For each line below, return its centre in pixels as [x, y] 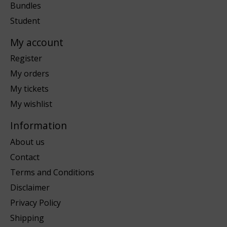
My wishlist [31, 104]
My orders [30, 74]
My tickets [29, 89]
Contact [25, 157]
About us [27, 142]
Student [25, 21]
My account [37, 42]
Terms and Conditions [52, 172]
